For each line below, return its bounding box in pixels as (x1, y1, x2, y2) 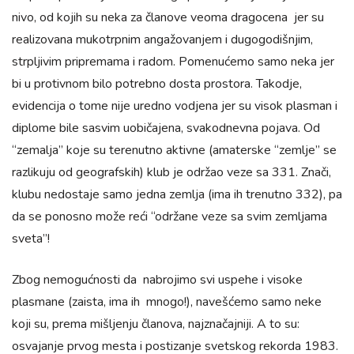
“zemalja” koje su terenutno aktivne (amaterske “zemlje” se (12, 141, 337, 159)
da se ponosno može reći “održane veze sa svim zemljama (12, 208, 327, 225)
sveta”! (12, 230, 50, 247)
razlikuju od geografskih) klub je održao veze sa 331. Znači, (12, 164, 331, 181)
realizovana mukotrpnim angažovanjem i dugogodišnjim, (12, 31, 313, 48)
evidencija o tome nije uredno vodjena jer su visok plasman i (12, 97, 337, 115)
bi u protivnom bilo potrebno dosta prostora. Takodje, (12, 75, 302, 92)
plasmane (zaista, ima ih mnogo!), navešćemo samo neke (12, 293, 322, 311)
